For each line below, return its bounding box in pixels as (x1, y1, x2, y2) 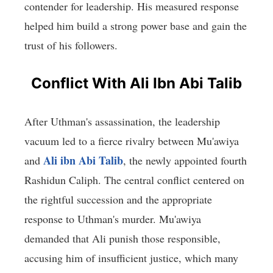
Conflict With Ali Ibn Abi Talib (31, 74, 242, 93)
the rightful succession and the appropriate (24, 192, 212, 207)
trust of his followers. (24, 38, 118, 53)
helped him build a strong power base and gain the (24, 18, 247, 34)
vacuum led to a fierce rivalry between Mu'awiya (24, 133, 239, 149)
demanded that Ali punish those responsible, (24, 231, 221, 246)
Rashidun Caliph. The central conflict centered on (24, 172, 244, 188)
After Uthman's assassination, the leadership (24, 114, 220, 129)
